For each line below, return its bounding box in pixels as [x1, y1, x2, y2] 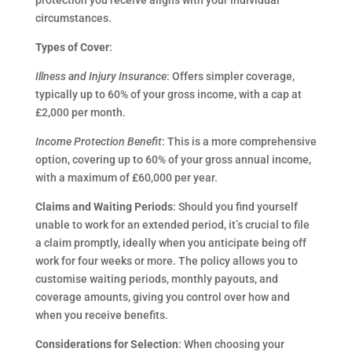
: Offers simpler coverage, [166, 70, 295, 82]
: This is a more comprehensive [161, 135, 317, 148]
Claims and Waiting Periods [35, 200, 173, 213]
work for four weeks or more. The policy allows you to [35, 255, 298, 267]
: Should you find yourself [172, 200, 298, 213]
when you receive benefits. [35, 309, 168, 321]
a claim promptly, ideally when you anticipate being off [35, 236, 306, 249]
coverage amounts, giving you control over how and [35, 291, 290, 303]
